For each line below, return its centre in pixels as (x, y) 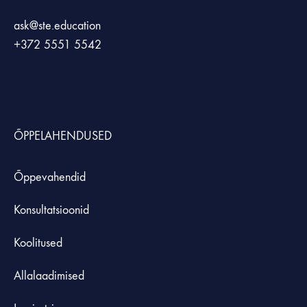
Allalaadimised (49, 276)
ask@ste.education (57, 26)
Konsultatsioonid (51, 210)
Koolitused (38, 243)
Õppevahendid (50, 177)
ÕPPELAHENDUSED (63, 136)
